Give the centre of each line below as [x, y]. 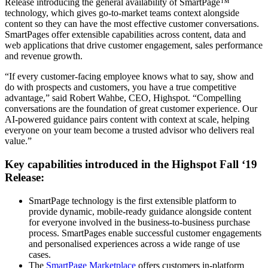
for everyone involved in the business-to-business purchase [139, 222]
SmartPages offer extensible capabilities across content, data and [125, 35]
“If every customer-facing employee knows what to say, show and [129, 77]
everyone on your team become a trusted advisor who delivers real [130, 130]
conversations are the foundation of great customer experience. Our [131, 109]
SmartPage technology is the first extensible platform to [133, 200]
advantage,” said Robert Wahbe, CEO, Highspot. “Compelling [123, 98]
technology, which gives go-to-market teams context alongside [122, 13]
